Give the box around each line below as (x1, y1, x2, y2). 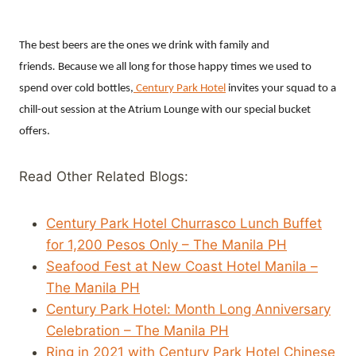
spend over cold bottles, (19, 83, 133, 95)
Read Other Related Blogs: (19, 168, 188, 185)
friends (19, 61, 52, 74)
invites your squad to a (226, 83, 336, 95)
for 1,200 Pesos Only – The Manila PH (46, 237, 287, 253)
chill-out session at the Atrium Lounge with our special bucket (19, 104, 311, 117)
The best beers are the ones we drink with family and (19, 40, 269, 52)
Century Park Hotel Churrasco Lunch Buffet (46, 215, 322, 232)
